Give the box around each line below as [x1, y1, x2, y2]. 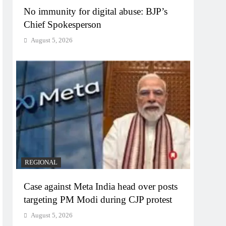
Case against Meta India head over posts [24, 181, 178, 192]
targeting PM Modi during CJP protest [24, 194, 173, 205]
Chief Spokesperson [24, 19, 102, 30]
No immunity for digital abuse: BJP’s [24, 6, 168, 17]
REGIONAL [25, 159, 58, 166]
